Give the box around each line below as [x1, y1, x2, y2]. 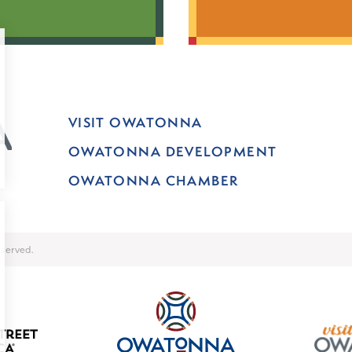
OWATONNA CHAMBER [68, 171, 239, 190]
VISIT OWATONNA [68, 113, 203, 132]
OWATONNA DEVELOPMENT [68, 142, 277, 161]
